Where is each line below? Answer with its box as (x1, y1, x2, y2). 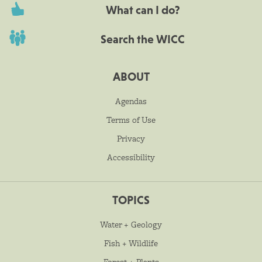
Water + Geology (100, 218, 162, 230)
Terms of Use (106, 113, 156, 126)
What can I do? (105, 3, 180, 16)
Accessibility (107, 151, 155, 163)
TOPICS (112, 193, 150, 206)
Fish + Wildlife (104, 237, 158, 249)
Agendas (115, 95, 147, 107)
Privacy (117, 132, 145, 144)
